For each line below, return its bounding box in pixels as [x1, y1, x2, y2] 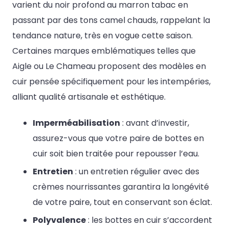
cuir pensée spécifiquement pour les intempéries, [12, 75, 211, 87]
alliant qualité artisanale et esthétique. [12, 90, 166, 103]
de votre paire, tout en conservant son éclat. [33, 196, 212, 209]
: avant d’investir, [120, 117, 189, 129]
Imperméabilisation [33, 117, 120, 129]
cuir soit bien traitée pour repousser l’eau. [33, 148, 199, 160]
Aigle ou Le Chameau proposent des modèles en [12, 60, 206, 72]
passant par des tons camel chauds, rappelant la [12, 14, 210, 26]
